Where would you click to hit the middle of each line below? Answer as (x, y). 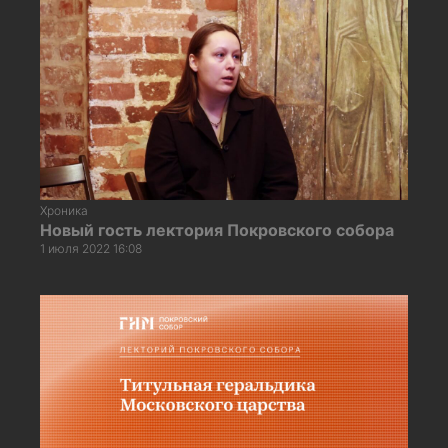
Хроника (64, 210)
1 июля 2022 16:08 (91, 248)
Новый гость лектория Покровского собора (217, 229)
